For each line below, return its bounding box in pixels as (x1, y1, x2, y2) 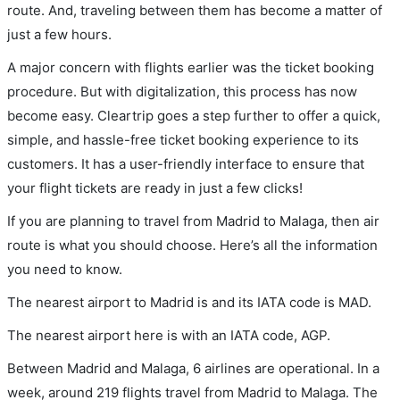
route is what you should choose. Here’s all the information (7, 236, 378, 254)
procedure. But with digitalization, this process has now (7, 82, 357, 100)
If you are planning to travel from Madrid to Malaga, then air (7, 212, 379, 229)
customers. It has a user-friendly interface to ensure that (7, 154, 364, 172)
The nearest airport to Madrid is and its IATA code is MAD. (7, 293, 371, 311)
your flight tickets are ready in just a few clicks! (7, 179, 303, 196)
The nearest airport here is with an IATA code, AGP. (7, 326, 330, 344)
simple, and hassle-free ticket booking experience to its (7, 130, 359, 148)
